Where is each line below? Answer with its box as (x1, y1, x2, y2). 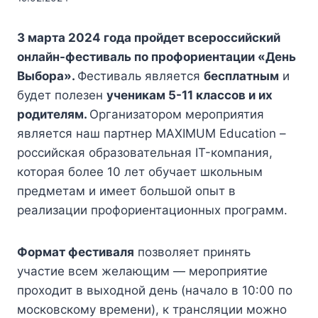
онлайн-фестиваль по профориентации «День (17, 50, 296, 65)
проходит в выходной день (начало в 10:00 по (17, 283, 292, 298)
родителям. (17, 107, 89, 122)
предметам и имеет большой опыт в (17, 184, 236, 199)
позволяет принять (134, 245, 251, 260)
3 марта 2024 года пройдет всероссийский (17, 31, 280, 45)
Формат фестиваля (17, 245, 134, 260)
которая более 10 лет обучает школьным (17, 165, 263, 180)
